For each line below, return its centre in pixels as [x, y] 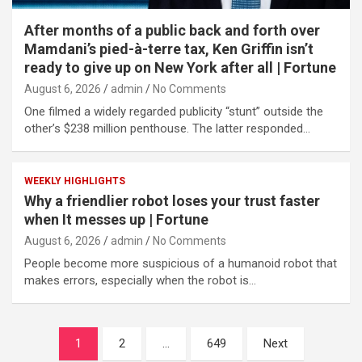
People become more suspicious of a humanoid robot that [181, 263]
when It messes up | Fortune [116, 219]
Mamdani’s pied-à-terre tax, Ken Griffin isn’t [169, 48]
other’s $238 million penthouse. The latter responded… [167, 128]
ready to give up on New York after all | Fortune [180, 67]
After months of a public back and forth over [172, 30]
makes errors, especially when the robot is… [140, 280]
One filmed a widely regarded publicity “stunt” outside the [174, 111]
